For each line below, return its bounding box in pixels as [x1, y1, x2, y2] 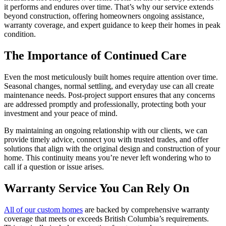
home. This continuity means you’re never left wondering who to [4, 153, 211, 162]
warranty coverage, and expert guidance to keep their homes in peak [4, 21, 220, 30]
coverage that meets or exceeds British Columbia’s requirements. [4, 214, 209, 223]
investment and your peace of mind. [4, 109, 118, 118]
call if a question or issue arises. [4, 162, 104, 172]
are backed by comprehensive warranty [83, 205, 209, 214]
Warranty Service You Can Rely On [4, 182, 189, 195]
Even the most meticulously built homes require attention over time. [4, 73, 218, 82]
